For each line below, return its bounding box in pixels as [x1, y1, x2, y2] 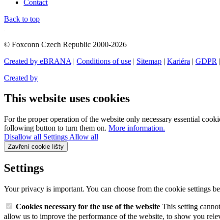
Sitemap [137, 56, 162, 65]
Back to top [4, 14, 40, 23]
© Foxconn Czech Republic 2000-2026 [4, 40, 127, 49]
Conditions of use [77, 56, 131, 65]
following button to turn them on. [4, 124, 109, 133]
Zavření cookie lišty [8, 143, 64, 151]
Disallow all [4, 133, 43, 141]
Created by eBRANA [4, 56, 71, 65]
